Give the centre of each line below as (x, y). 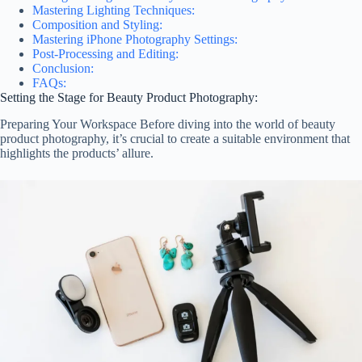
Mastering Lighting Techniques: (114, 10)
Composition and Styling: (97, 24)
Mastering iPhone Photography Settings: (135, 39)
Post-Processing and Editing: (105, 53)
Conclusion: (63, 68)
